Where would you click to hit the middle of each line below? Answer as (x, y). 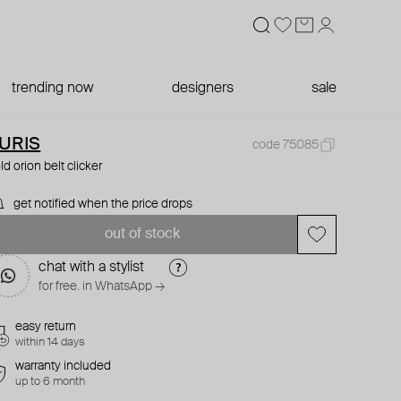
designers (202, 89)
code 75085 (285, 145)
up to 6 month (51, 382)
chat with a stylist (92, 268)
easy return (46, 327)
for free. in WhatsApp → (102, 286)
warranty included (64, 366)
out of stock (142, 235)
